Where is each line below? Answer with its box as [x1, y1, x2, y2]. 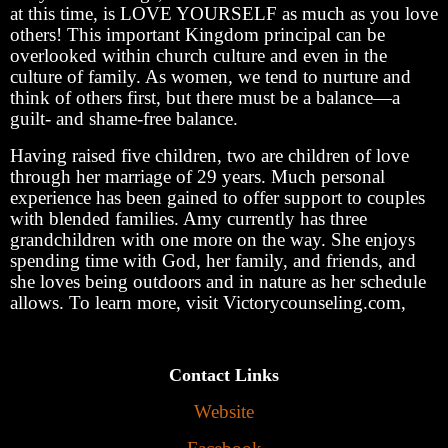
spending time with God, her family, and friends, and [10, 249, 416, 271]
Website [194, 401, 254, 423]
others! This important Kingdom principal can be [10, 23, 385, 45]
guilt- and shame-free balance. [10, 107, 238, 129]
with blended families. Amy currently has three [10, 207, 367, 229]
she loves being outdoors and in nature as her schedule [10, 270, 426, 292]
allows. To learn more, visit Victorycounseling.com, [10, 291, 406, 313]
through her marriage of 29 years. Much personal [10, 165, 385, 187]
